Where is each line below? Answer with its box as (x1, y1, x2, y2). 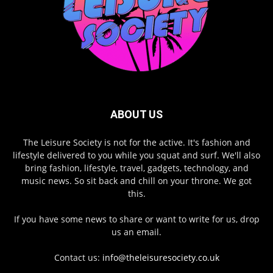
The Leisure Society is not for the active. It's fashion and (23, 136, 250, 149)
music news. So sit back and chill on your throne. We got (21, 175, 252, 187)
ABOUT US (110, 108, 163, 121)
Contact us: (54, 252, 102, 264)
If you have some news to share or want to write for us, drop (13, 213, 260, 225)
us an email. (112, 226, 161, 238)
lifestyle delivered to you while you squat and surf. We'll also (13, 149, 260, 161)
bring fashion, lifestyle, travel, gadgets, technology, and (24, 162, 249, 174)
